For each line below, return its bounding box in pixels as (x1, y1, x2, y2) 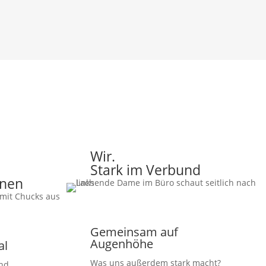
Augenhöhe (90, 236, 153, 252)
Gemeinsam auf (90, 224, 178, 240)
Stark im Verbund (90, 160, 201, 180)
